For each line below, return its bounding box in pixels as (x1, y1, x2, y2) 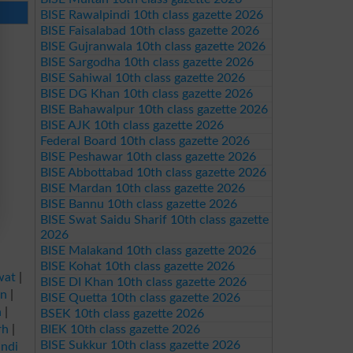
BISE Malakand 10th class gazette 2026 (39, 244, 256, 257)
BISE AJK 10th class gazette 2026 (39, 119, 224, 132)
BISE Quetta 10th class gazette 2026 (39, 292, 240, 304)
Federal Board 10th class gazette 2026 (39, 135, 250, 147)
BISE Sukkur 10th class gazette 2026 (39, 339, 240, 351)
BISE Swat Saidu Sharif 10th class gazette (39, 214, 269, 226)
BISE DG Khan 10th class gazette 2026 (39, 87, 253, 100)
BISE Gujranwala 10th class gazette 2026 (39, 40, 266, 53)
